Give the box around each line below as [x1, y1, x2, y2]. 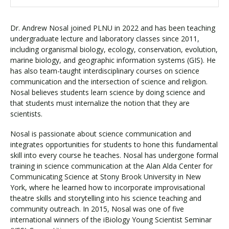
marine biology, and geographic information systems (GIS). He [10, 55, 216, 65]
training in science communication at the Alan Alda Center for [10, 161, 213, 171]
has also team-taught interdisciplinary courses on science [10, 66, 199, 76]
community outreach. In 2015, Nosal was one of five [10, 203, 184, 214]
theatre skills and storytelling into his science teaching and [10, 193, 201, 203]
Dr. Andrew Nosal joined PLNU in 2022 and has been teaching [10, 23, 215, 33]
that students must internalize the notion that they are [10, 98, 190, 108]
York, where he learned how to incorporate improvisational [10, 182, 205, 192]
